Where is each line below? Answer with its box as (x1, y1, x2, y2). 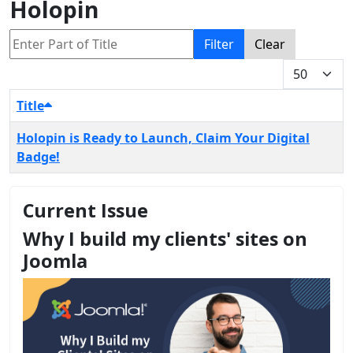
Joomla (23, 248, 87, 274)
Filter (204, 35, 234, 54)
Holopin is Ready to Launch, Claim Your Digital (17, 129, 310, 147)
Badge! (17, 148, 60, 166)
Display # (282, 59, 336, 77)
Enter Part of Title (9, 29, 113, 47)
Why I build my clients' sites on (23, 226, 307, 252)
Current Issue (23, 198, 148, 224)
